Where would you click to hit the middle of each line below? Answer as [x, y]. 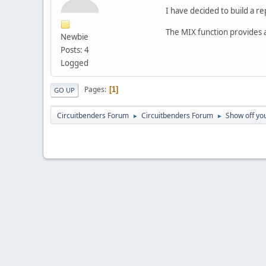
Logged [75, 63]
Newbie [75, 37]
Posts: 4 [75, 50]
